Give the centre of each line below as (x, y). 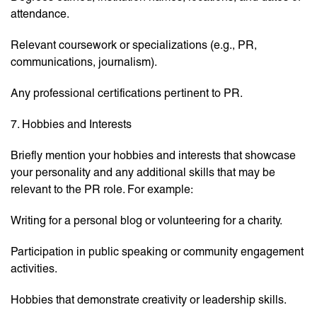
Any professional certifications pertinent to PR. (127, 93)
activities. (34, 269)
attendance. (40, 14)
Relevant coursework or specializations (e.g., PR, (134, 45)
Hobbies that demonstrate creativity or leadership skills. (149, 300)
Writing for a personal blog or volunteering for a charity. (146, 221)
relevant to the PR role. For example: (102, 190)
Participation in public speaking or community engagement (157, 252)
